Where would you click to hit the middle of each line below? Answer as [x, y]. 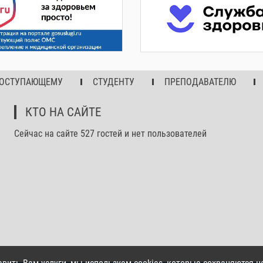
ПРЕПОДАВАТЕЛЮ [200, 82]
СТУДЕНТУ [113, 82]
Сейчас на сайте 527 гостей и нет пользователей [110, 133]
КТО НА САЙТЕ [63, 112]
